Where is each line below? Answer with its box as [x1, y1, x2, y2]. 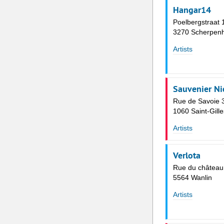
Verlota [172, 149, 200, 161]
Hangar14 [172, 3, 211, 15]
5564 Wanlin [172, 173, 212, 181]
